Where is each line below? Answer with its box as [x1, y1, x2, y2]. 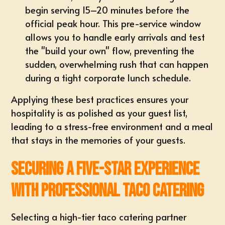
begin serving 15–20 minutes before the [25, 4, 190, 16]
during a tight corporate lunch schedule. [25, 71, 191, 84]
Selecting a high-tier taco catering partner [11, 210, 187, 223]
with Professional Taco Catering [11, 180, 204, 202]
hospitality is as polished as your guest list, [11, 106, 188, 119]
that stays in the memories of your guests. [11, 134, 186, 146]
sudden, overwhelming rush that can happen [25, 58, 209, 70]
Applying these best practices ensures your [11, 93, 189, 105]
